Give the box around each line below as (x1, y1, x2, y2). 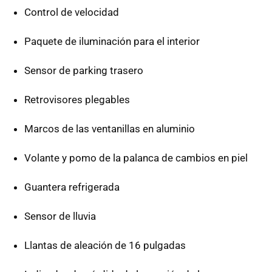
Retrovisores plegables (24, 93, 130, 106)
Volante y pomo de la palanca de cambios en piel (24, 151, 248, 164)
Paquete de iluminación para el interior (24, 35, 200, 47)
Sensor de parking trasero (24, 64, 143, 76)
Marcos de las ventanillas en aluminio (24, 122, 195, 135)
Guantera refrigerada (24, 180, 120, 193)
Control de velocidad (24, 5, 119, 18)
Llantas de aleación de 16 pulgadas (24, 239, 186, 251)
